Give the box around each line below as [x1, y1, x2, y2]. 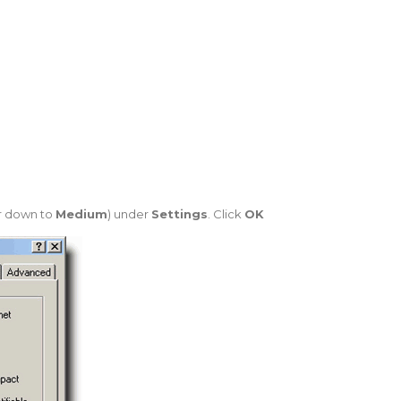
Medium [55, 206, 107, 221]
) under [107, 206, 151, 221]
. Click [207, 206, 244, 221]
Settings [150, 206, 208, 221]
